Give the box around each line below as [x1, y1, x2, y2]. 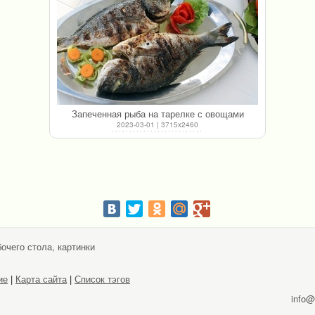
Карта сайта [15, 271, 67, 285]
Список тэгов [75, 271, 130, 285]
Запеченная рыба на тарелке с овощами [71, 106, 244, 120]
